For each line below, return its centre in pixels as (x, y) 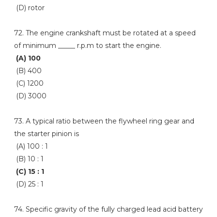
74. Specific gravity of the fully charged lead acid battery (108, 209)
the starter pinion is (46, 134)
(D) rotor (29, 8)
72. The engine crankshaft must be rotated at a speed (105, 33)
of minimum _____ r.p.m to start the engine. (87, 46)
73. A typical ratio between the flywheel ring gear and (104, 121)
